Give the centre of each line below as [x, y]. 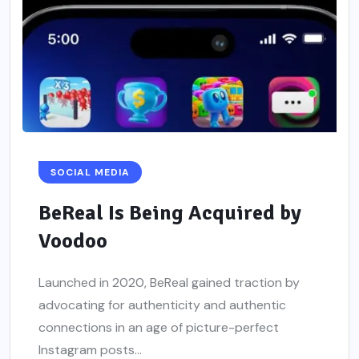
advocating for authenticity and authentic [162, 305]
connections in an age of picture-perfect [159, 327]
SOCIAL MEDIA [90, 172]
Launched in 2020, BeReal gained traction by [169, 282]
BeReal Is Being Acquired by [170, 213]
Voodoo [73, 241]
